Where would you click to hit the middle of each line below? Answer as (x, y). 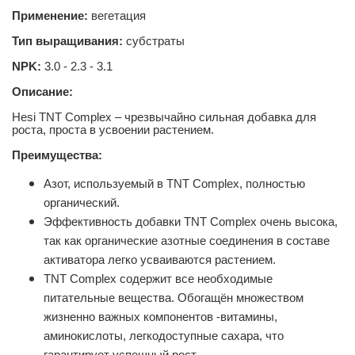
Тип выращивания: (67, 41)
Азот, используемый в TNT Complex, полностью (174, 183)
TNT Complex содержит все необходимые (158, 279)
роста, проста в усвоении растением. (113, 130)
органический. (82, 202)
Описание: (42, 92)
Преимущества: (57, 155)
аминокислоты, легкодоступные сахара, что (164, 336)
